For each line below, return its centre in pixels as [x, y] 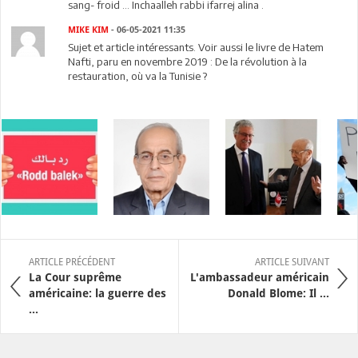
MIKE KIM [89, 30]
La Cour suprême [75, 277]
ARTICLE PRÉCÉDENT [72, 262]
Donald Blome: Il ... [278, 293]
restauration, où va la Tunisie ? [138, 76]
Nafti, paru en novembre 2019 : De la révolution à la [188, 61]
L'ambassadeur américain [260, 277]
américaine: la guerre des [97, 293]
